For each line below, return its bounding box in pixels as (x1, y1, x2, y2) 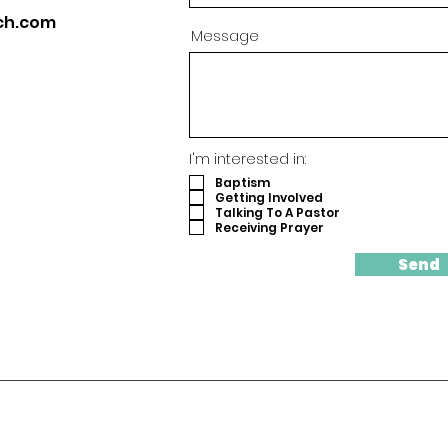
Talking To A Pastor (215, 203, 340, 221)
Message (191, 25, 259, 46)
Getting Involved (215, 188, 323, 206)
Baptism (215, 173, 270, 191)
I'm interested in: (189, 149, 306, 169)
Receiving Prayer (215, 218, 324, 236)
